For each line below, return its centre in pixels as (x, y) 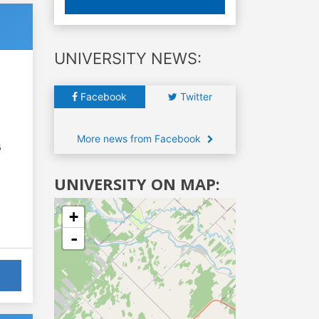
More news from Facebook (140, 138)
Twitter (195, 96)
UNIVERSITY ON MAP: (137, 183)
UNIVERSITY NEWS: (128, 58)
